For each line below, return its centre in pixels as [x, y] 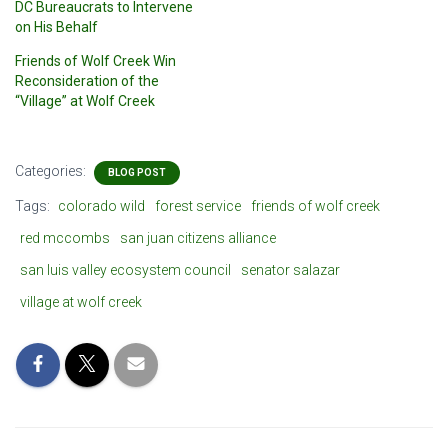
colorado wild [101, 206]
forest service [198, 206]
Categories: [52, 171]
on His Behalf [56, 27]
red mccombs [65, 238]
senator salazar [290, 270]
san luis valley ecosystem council [125, 270]
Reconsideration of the [87, 81]
